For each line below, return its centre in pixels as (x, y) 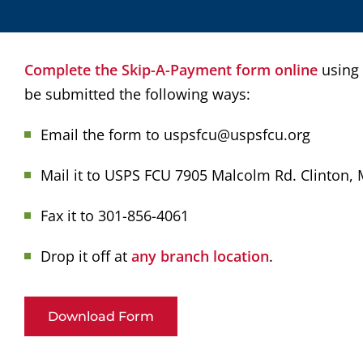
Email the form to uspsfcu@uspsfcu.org (175, 134)
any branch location (200, 256)
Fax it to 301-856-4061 (115, 215)
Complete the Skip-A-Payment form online (171, 69)
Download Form (101, 316)
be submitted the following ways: (137, 94)
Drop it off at (86, 256)
